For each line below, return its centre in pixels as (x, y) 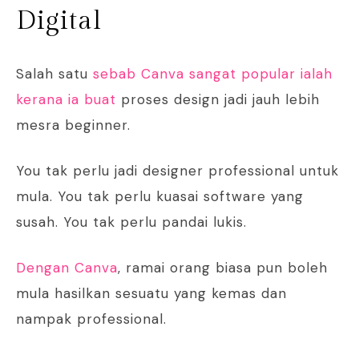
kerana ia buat (66, 100)
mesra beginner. (73, 125)
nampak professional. (91, 319)
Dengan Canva (67, 268)
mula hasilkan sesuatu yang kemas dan (151, 294)
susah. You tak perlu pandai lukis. (131, 222)
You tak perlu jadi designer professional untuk (177, 171)
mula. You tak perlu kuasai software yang (160, 197)
